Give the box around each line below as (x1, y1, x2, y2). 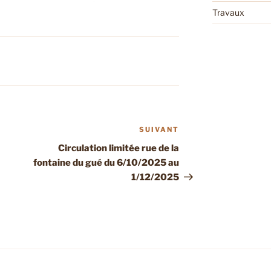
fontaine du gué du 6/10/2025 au (33, 157, 180, 169)
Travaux (212, 7, 244, 18)
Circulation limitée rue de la (58, 143, 180, 154)
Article (178, 125, 211, 137)
